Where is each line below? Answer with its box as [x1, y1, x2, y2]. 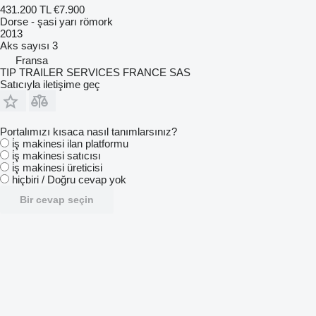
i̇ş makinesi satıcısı [12, 149, 101, 162]
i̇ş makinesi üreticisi [12, 161, 102, 174]
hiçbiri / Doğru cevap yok [12, 173, 126, 186]
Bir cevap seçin [20, 193, 94, 205]
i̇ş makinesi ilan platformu [12, 137, 128, 150]
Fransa [16, 54, 48, 66]
